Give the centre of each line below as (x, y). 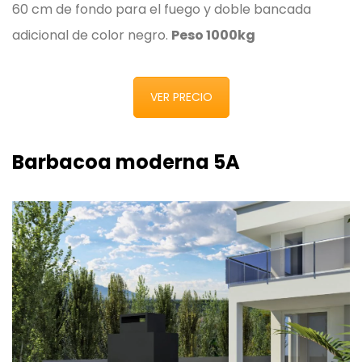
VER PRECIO (181, 97)
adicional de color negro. (92, 36)
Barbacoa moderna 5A (126, 162)
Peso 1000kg (213, 36)
